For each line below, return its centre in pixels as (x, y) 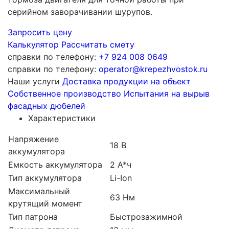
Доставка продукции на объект (127, 81)
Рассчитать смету (98, 44)
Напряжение (33, 139)
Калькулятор (33, 44)
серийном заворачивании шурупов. (80, 12)
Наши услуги (34, 81)
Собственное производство (64, 93)
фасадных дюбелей (47, 106)
